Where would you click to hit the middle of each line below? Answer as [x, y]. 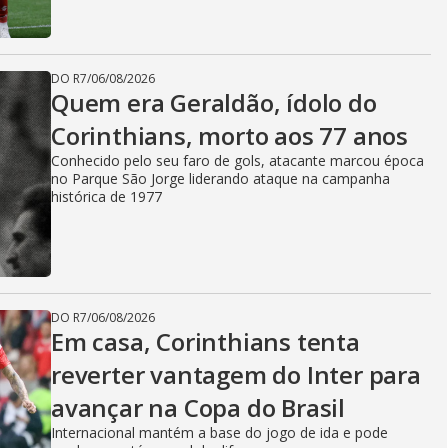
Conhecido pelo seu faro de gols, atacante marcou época [237, 160]
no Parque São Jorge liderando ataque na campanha [220, 178]
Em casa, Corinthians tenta [205, 341]
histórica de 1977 [106, 196]
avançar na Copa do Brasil [198, 407]
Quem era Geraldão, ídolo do [214, 102]
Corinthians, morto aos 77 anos [229, 135]
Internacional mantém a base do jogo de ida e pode [219, 432]
